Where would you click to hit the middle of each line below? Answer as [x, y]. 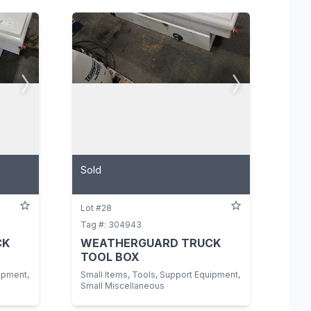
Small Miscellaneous [123, 285]
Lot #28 [96, 208]
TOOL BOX [110, 257]
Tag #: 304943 [111, 224]
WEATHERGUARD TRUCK [151, 243]
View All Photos [239, 83]
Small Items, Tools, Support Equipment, [160, 274]
